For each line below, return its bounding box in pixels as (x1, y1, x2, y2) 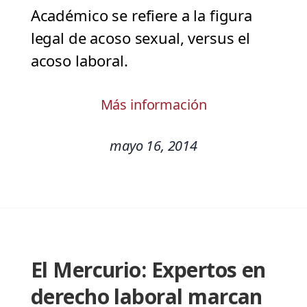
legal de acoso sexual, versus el (30, 27, 250, 49)
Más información (100, 95, 207, 114)
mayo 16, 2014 (109, 136, 198, 156)
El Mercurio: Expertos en (30, 256, 266, 284)
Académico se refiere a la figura (30, 5, 252, 26)
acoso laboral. (30, 50, 128, 71)
